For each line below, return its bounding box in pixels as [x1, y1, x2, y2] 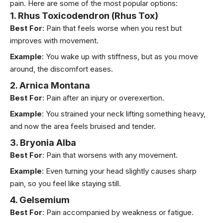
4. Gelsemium [10, 194, 70, 205]
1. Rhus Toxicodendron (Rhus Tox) [10, 10, 158, 21]
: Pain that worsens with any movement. [42, 150, 178, 160]
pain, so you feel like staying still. [10, 179, 121, 189]
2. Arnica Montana [10, 80, 90, 91]
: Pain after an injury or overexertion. [42, 93, 164, 103]
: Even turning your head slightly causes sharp [42, 166, 197, 176]
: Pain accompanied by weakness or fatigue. [42, 207, 194, 217]
